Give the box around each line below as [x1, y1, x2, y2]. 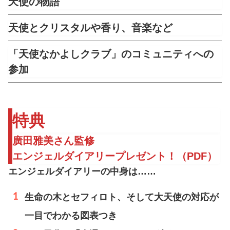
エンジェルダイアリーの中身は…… [8, 166, 156, 177]
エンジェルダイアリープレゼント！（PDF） [12, 150, 217, 162]
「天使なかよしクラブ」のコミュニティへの [8, 48, 214, 60]
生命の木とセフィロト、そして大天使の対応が [25, 191, 219, 202]
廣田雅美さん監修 [12, 135, 94, 146]
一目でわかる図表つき [25, 210, 117, 221]
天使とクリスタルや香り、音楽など [8, 22, 172, 33]
